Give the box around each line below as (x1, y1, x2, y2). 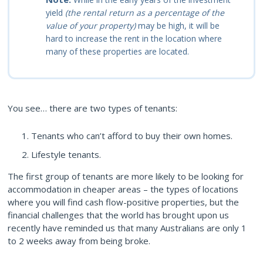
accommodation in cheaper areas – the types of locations (8, 183, 238, 195)
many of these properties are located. (46, 45, 189, 57)
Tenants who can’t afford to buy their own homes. (31, 129, 232, 141)
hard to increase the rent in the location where (46, 32, 222, 44)
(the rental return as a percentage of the (65, 6, 224, 18)
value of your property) (46, 19, 136, 31)
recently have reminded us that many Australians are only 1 (8, 221, 247, 234)
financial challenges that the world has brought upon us (8, 208, 229, 221)
